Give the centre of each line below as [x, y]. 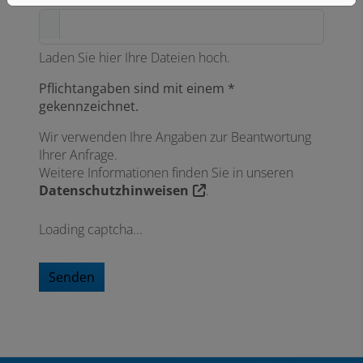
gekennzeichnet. [89, 107]
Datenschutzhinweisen [114, 191]
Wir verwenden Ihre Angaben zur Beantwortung [175, 137]
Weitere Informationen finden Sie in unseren [166, 173]
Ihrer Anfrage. [78, 155]
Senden [72, 278]
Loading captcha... [91, 230]
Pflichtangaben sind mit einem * [137, 89]
